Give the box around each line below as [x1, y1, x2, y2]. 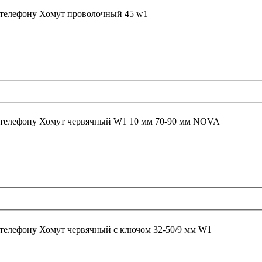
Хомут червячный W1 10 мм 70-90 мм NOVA [193, 116, 220, 127]
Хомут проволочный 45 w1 [39, 8, 148, 19]
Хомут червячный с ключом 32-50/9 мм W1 [39, 224, 212, 235]
